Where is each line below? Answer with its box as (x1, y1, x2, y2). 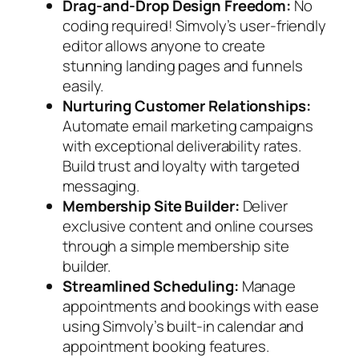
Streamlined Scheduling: (63, 275, 239, 296)
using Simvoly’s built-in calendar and (63, 315, 305, 337)
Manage (238, 275, 296, 296)
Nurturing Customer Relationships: (63, 95, 311, 116)
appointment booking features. (63, 335, 270, 357)
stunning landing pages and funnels (63, 54, 303, 76)
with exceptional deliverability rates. (63, 135, 302, 156)
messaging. (63, 175, 140, 196)
